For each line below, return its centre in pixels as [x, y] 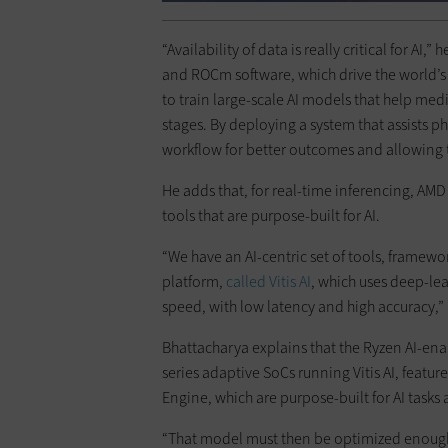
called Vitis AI [268, 282]
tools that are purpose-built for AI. [271, 216]
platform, [194, 282]
